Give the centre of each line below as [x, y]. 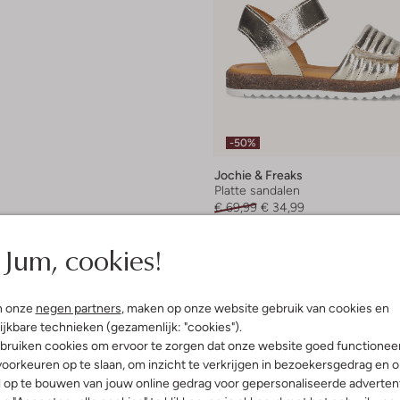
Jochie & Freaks [258, 175]
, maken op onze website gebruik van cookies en [255, 308]
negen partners [78, 308]
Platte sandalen [257, 191]
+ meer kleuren [258, 239]
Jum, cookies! [82, 259]
